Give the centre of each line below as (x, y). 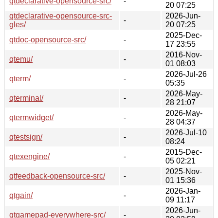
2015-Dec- (184, 152)
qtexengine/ (29, 156)
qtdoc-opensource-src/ (48, 39)
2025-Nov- (184, 171)
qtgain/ (21, 195)
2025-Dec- (184, 35)
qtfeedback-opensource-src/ (57, 176)
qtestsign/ (26, 137)
